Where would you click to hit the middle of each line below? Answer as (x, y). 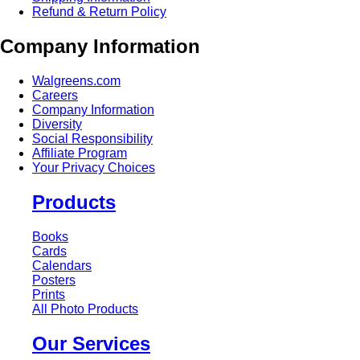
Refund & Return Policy (99, 12)
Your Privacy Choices (94, 168)
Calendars (62, 266)
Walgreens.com (76, 81)
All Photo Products (85, 309)
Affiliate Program (80, 153)
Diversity (57, 125)
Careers (55, 96)
